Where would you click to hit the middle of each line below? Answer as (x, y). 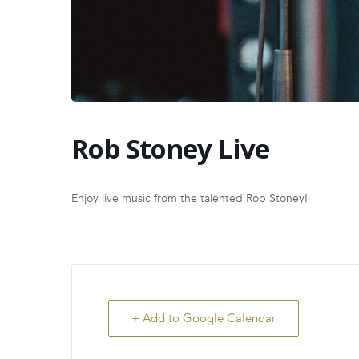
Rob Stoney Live (170, 149)
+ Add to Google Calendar (204, 319)
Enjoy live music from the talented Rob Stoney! (190, 199)
